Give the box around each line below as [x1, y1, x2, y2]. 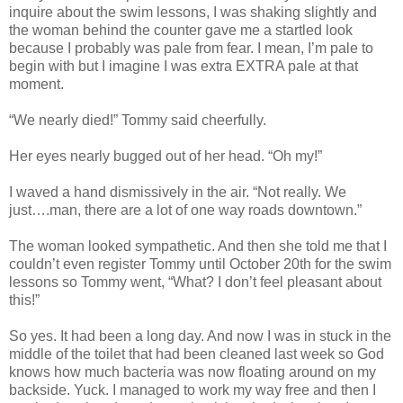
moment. [9, 76, 64, 93]
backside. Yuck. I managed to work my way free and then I [9, 382, 376, 399]
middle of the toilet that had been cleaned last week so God [9, 346, 384, 363]
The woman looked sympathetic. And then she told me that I [9, 238, 387, 255]
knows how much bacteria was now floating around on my [9, 364, 376, 381]
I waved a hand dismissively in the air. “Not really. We [9, 184, 346, 201]
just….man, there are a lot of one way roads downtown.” [9, 202, 362, 219]
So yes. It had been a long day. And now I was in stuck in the [9, 328, 391, 345]
